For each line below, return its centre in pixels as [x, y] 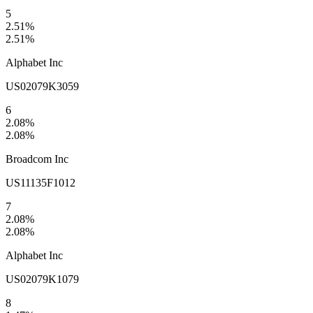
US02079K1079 [42, 279]
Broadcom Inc [37, 159]
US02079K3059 [42, 87]
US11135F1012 [41, 183]
